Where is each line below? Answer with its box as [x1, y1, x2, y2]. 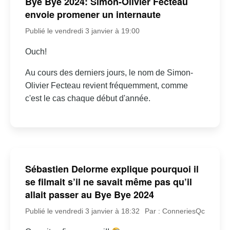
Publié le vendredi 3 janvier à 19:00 [25, 26, 140, 35]
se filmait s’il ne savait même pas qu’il [25, 175, 192, 189]
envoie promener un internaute [25, 7, 161, 21]
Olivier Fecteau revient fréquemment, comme [25, 81, 188, 90]
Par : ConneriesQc [145, 207, 205, 216]
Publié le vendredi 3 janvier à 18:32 [25, 207, 140, 216]
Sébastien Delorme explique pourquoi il [25, 162, 199, 176]
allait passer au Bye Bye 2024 [25, 188, 154, 202]
